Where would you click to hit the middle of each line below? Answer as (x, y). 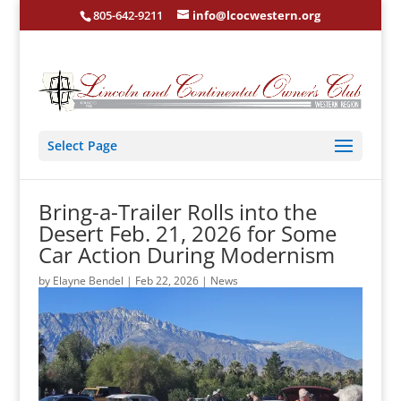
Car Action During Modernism (186, 255)
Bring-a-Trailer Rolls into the (177, 212)
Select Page (82, 146)
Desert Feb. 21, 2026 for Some (187, 234)
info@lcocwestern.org (257, 15)
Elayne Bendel (88, 281)
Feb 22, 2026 (166, 281)
